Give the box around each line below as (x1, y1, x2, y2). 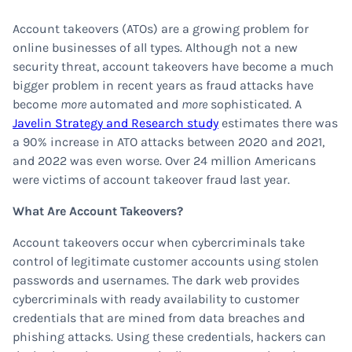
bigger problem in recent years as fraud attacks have (13, 78, 313, 93)
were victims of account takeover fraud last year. (13, 172, 290, 187)
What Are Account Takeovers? (13, 203, 183, 218)
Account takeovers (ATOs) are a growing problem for (13, 21, 309, 36)
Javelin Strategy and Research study (13, 115, 218, 130)
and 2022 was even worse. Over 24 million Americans (13, 153, 316, 168)
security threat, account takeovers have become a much (13, 59, 334, 74)
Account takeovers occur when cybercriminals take (13, 235, 305, 250)
